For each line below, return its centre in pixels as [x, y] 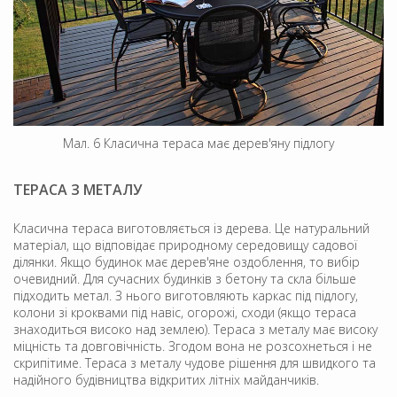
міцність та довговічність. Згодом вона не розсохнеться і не [193, 346]
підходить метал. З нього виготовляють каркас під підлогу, [186, 295]
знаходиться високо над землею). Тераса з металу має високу [195, 329]
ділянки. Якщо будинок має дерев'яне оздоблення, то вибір [187, 261]
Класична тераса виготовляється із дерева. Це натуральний [191, 228]
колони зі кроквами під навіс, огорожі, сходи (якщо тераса [185, 312]
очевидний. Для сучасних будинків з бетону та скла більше [185, 278]
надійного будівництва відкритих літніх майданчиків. [166, 379]
